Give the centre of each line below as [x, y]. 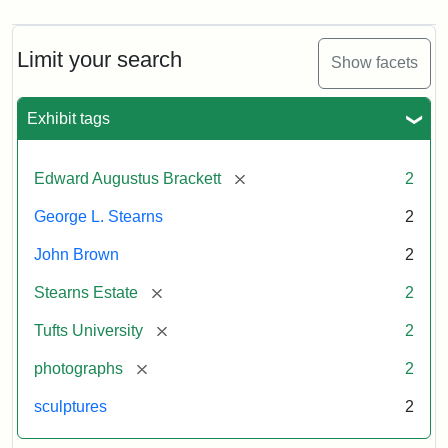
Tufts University [88, 330]
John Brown [76, 254]
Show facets [374, 63]
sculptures [70, 406]
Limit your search [99, 59]
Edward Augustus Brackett [127, 178]
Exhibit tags [68, 118]
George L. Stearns [98, 216]
